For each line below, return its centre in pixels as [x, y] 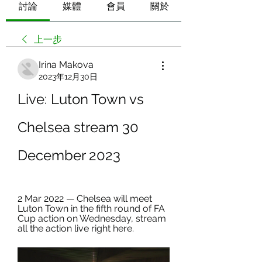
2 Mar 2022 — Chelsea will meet [85, 199]
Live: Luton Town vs [81, 99]
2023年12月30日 [68, 77]
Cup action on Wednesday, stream [92, 218]
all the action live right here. [76, 228]
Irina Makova [66, 65]
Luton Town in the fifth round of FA [91, 208]
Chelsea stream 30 [78, 127]
